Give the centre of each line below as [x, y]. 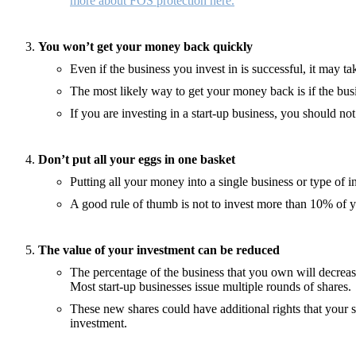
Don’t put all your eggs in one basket [137, 159]
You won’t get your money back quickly [145, 46]
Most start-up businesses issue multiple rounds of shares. [211, 286]
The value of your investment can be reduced [159, 250]
